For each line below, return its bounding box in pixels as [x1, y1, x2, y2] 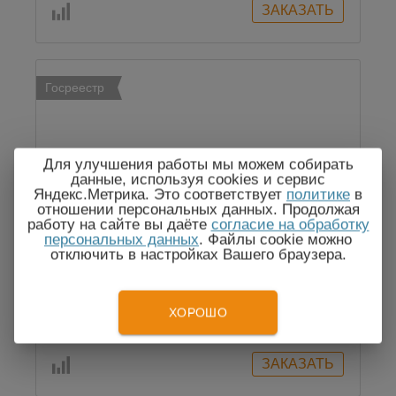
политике [286, 186, 350, 203]
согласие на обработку [210, 216, 369, 233]
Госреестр [45, 80, 104, 95]
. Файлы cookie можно [199, 231, 352, 248]
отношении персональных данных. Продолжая [36, 201, 360, 218]
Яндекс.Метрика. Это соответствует [34, 186, 286, 203]
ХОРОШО [169, 305, 227, 320]
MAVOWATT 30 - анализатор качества [67, 210, 329, 228]
